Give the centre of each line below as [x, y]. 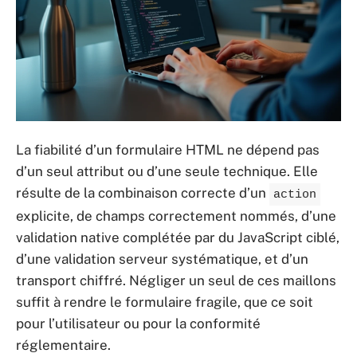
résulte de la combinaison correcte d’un [143, 192]
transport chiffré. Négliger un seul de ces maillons [176, 280]
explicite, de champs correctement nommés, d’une [176, 216]
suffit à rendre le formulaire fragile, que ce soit [165, 302]
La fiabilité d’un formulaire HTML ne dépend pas [168, 149]
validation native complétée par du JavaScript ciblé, [178, 237]
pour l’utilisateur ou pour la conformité [138, 323]
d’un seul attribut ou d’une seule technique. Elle [167, 171]
